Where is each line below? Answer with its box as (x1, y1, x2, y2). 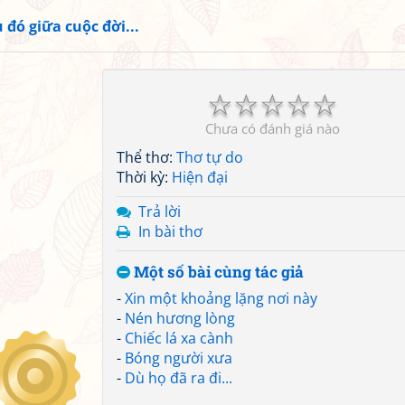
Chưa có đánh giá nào (204, 119, 340, 137)
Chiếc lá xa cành (125, 328, 233, 348)
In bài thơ (138, 221, 202, 241)
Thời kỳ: (117, 167, 172, 187)
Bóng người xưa (125, 348, 232, 368)
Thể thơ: (117, 147, 176, 167)
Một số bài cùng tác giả (130, 261, 304, 282)
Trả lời (138, 202, 181, 221)
